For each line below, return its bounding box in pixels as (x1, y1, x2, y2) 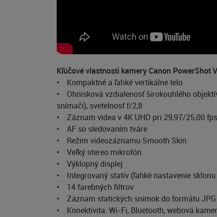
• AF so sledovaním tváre (57, 124, 147, 134)
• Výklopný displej (57, 158, 123, 169)
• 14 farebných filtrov (57, 182, 134, 192)
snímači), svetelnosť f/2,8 (57, 100, 142, 111)
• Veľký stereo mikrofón (57, 147, 141, 157)
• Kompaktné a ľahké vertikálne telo (57, 77, 183, 88)
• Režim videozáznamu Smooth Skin (57, 135, 186, 146)
